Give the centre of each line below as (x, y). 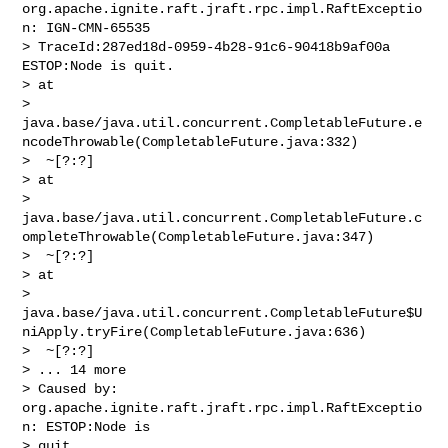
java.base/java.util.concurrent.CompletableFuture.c (222, 217)
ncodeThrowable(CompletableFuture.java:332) (190, 141)
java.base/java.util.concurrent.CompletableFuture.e (222, 122)
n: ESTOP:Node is (90, 426)
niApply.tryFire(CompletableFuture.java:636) (194, 331)
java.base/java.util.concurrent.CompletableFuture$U (222, 312)
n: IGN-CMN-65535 (90, 27)
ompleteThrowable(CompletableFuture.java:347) (198, 236)
